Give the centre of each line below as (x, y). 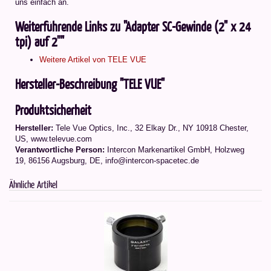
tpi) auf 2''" (40, 42)
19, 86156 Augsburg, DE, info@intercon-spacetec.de (107, 161)
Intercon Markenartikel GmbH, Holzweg (175, 150)
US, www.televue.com (54, 139)
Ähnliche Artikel (33, 184)
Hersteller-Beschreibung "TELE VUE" (90, 84)
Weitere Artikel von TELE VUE (93, 60)
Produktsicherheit (53, 110)
